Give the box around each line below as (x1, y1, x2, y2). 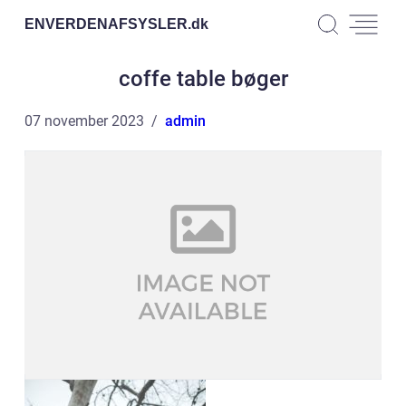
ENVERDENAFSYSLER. (24, 15, 191, 32)
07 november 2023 (24, 112, 144, 130)
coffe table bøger (118, 66, 288, 92)
